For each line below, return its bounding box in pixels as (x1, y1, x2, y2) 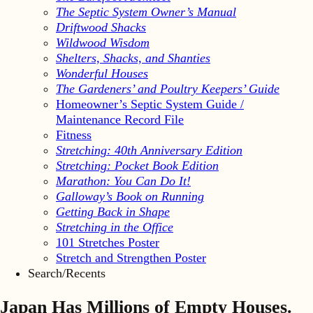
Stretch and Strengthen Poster (56, 250, 206, 265)
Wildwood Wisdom (56, 35, 150, 50)
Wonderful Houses (56, 66, 148, 80)
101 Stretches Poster (56, 235, 159, 249)
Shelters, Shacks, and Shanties (56, 50, 210, 65)
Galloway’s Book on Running (56, 189, 204, 203)
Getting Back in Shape (56, 204, 170, 219)
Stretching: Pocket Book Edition (56, 158, 219, 173)
